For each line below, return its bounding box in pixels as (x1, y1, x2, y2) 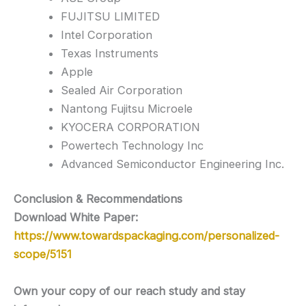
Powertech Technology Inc (61, 138, 204, 152)
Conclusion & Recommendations (14, 192, 182, 206)
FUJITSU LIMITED (61, 9, 161, 23)
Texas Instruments (61, 46, 159, 60)
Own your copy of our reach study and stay (14, 283, 245, 298)
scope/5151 (14, 247, 72, 262)
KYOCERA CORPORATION (61, 120, 201, 134)
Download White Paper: (14, 210, 138, 225)
